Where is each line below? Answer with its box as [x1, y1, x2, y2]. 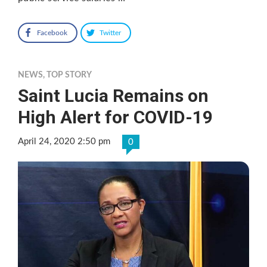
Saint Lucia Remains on [18, 85, 209, 106]
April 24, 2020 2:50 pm [18, 136, 110, 146]
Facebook [37, 29, 67, 36]
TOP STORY [46, 70, 92, 79]
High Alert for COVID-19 [18, 106, 213, 128]
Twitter [100, 29, 121, 36]
